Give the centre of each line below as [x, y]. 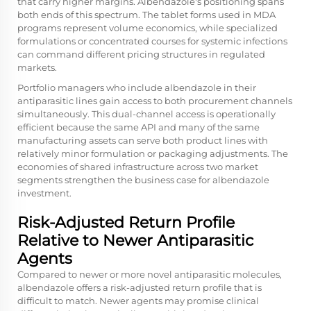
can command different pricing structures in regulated [141, 54]
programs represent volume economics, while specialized [148, 27]
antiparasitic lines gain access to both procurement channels [155, 100]
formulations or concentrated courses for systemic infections [152, 41]
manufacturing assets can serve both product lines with [143, 140]
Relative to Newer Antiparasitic [135, 240]
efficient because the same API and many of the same [138, 127]
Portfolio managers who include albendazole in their [137, 87]
